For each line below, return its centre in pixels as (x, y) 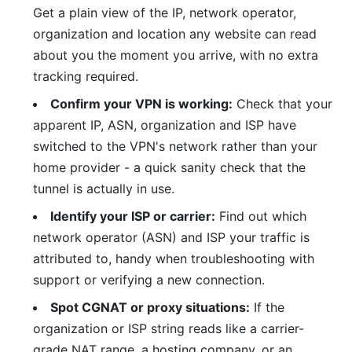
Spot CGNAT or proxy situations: (150, 308)
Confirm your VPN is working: (141, 104)
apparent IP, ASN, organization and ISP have (164, 125)
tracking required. (85, 77)
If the (267, 308)
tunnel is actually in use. (103, 189)
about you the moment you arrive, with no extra (175, 55)
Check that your (282, 104)
